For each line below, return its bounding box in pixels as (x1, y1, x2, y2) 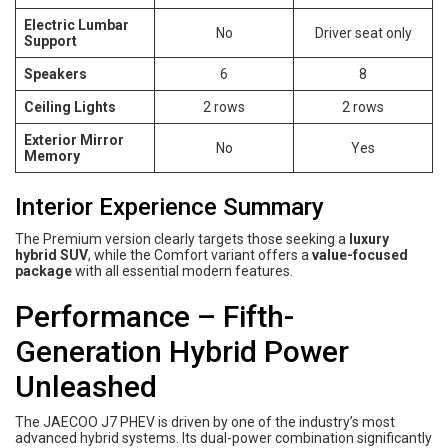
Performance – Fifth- (15, 298, 294, 334)
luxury (349, 230, 389, 247)
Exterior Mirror (24, 131, 124, 148)
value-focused (312, 246, 408, 263)
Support (24, 32, 77, 49)
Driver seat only (314, 24, 412, 41)
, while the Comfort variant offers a (88, 246, 312, 263)
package (15, 262, 72, 279)
